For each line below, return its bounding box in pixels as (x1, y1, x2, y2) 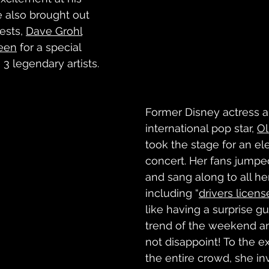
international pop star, (145, 122, 257, 134)
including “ (145, 187, 199, 199)
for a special (17, 41, 84, 53)
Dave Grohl (26, 25, 82, 37)
